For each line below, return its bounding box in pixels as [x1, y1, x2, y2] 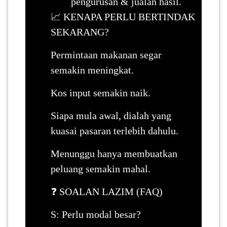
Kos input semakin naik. [50, 87, 150, 98]
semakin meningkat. [50, 64, 134, 75]
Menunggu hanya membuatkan [50, 147, 177, 159]
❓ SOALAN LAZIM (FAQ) [50, 185, 163, 197]
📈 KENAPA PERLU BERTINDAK [50, 11, 195, 22]
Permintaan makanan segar [50, 49, 162, 60]
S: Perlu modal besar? [50, 208, 141, 220]
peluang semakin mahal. [50, 163, 150, 174]
